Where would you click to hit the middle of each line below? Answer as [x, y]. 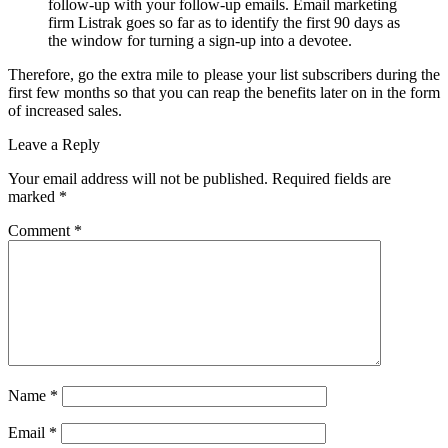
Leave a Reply [54, 144]
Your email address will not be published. [138, 178]
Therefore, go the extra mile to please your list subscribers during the [224, 74]
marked [33, 196]
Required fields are [331, 178]
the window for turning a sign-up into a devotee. [200, 40]
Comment [41, 230]
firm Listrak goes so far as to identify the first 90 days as [224, 22]
